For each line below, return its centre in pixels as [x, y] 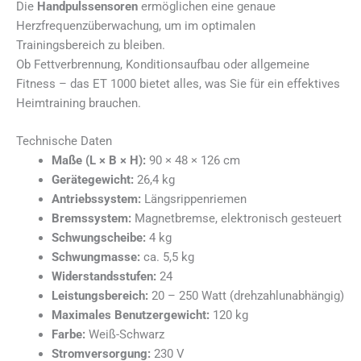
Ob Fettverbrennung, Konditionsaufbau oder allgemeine [163, 64]
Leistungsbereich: [100, 296]
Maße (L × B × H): [98, 161]
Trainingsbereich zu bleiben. [91, 45]
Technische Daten [64, 141]
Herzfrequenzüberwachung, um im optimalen [136, 25]
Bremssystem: [91, 219]
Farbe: [68, 335]
